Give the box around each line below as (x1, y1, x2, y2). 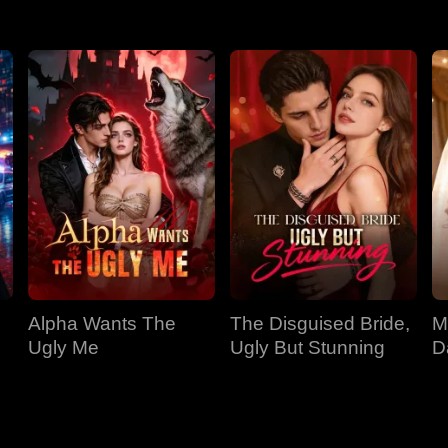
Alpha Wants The (28, 313, 176, 334)
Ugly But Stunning (230, 337, 385, 358)
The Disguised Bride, (230, 313, 410, 334)
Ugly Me (28, 337, 99, 358)
